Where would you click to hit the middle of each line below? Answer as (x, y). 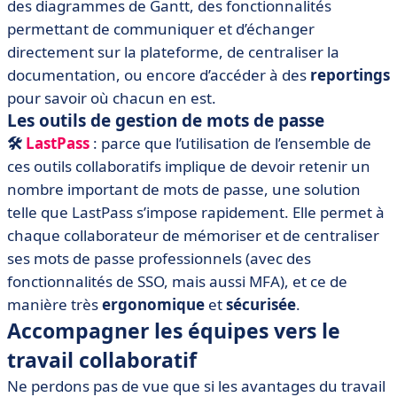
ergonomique (153, 304)
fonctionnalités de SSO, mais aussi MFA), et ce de (177, 281)
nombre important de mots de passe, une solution (184, 189)
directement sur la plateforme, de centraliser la (173, 51)
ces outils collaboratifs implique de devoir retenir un (189, 166)
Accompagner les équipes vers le (174, 330)
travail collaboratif (102, 359)
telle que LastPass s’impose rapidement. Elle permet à (196, 212)
